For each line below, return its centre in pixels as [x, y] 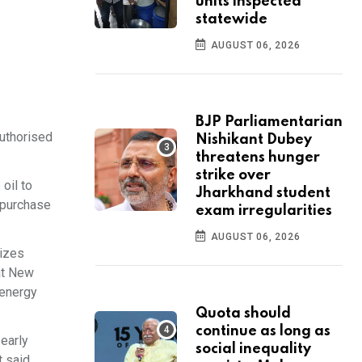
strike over [233, 176]
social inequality [253, 349]
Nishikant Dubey [254, 140]
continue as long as [263, 332]
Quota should [243, 314]
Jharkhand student [263, 194]
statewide [232, 20]
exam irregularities [264, 211]
